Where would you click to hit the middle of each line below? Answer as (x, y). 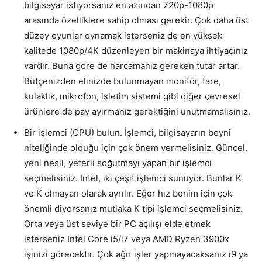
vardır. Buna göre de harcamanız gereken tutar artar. (132, 65)
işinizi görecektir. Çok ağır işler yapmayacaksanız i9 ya (136, 254)
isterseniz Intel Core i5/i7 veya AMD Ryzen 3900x (127, 239)
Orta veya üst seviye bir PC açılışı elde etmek (117, 223)
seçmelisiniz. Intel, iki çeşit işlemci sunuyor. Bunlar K (133, 178)
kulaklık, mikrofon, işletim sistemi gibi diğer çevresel (132, 96)
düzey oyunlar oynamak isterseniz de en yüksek (123, 35)
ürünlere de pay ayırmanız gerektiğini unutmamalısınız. (137, 111)
